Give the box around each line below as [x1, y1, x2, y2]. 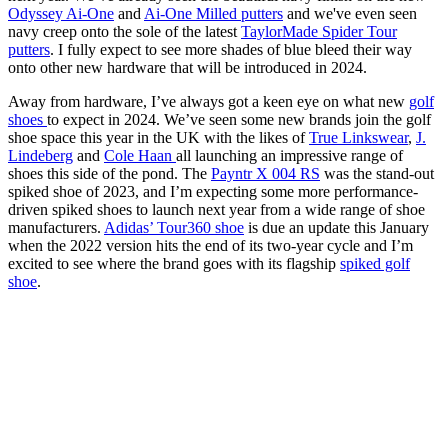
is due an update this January [244, 219, 429, 237]
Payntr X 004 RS [211, 165, 320, 183]
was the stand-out [320, 165, 434, 183]
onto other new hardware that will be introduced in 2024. [8, 59, 375, 77]
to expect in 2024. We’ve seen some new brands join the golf [47, 111, 431, 129]
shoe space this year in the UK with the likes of [8, 129, 309, 147]
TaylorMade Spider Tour [241, 23, 397, 41]
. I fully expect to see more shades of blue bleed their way [50, 41, 412, 59]
